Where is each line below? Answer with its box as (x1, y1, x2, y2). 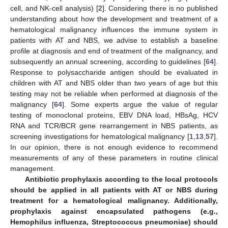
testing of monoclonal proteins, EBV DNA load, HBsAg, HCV (10, 110, 218, 119)
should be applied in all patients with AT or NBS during (10, 185, 218, 194)
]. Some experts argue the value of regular (62, 100, 218, 108)
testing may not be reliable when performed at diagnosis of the (10, 89, 218, 98)
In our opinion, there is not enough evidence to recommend (10, 142, 218, 151)
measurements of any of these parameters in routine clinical (10, 153, 218, 162)
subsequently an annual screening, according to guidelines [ (10, 57, 206, 66)
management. (10, 164, 55, 173)
